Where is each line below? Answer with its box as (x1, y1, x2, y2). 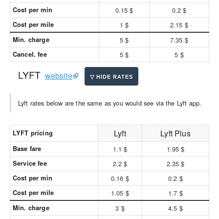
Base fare (13, 144, 42, 153)
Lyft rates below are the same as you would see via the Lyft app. (18, 98, 202, 108)
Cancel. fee (13, 50, 47, 59)
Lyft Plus (160, 128, 191, 139)
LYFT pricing (13, 129, 53, 137)
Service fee (13, 159, 47, 168)
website (44, 70, 72, 81)
